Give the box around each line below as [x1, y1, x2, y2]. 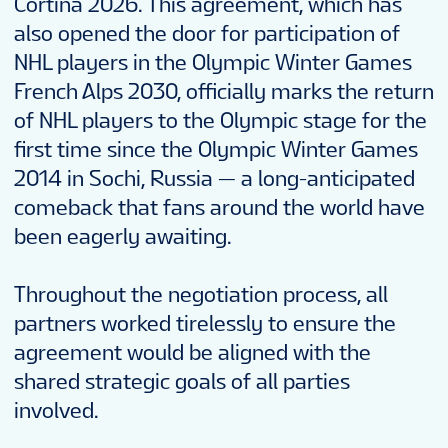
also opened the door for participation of [14, 21, 400, 45]
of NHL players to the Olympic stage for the [14, 108, 427, 132]
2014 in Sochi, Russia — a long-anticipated [14, 166, 415, 190]
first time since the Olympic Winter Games [14, 137, 418, 161]
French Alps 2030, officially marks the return [14, 79, 434, 103]
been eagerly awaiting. [14, 224, 232, 248]
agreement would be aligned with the [14, 340, 371, 364]
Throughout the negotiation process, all [14, 282, 388, 306]
